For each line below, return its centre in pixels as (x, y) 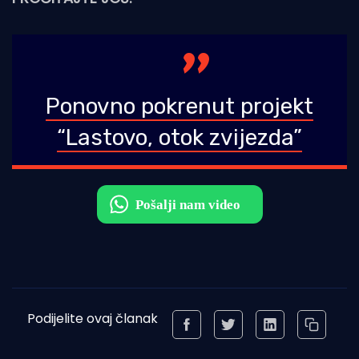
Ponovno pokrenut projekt (179, 107)
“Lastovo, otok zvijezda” (179, 138)
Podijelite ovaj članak (92, 319)
